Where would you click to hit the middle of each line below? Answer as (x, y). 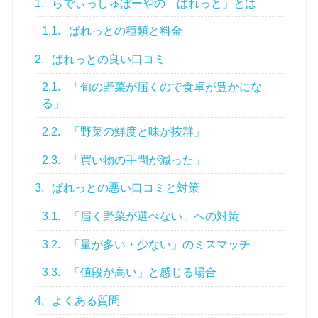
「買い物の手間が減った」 (136, 160)
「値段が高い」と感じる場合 (142, 273)
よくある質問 (85, 300)
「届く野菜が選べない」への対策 (153, 216)
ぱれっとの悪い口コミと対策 (125, 188)
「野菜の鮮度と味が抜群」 (136, 132)
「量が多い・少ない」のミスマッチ (159, 244)
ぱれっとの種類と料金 (125, 31)
